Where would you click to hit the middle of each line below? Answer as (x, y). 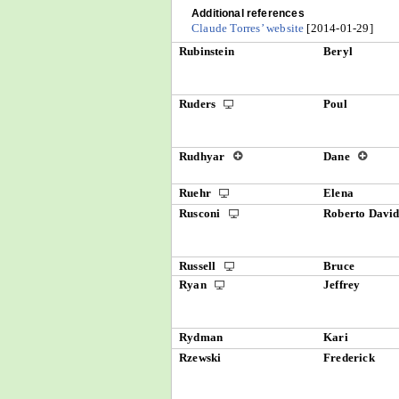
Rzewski (200, 358)
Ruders (199, 104)
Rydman (201, 337)
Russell (199, 266)
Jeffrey (342, 285)
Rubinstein (207, 51)
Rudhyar (204, 156)
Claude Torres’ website (248, 28)
